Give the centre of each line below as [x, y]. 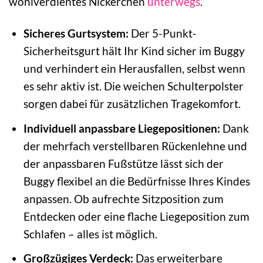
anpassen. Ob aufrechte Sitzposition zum [123, 198]
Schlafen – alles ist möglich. [90, 234]
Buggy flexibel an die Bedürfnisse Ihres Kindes [136, 181]
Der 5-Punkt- [162, 33]
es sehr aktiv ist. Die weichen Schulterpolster [133, 86]
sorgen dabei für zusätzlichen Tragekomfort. [132, 104]
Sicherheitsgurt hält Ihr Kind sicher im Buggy [134, 51]
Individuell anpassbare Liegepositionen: [122, 128]
